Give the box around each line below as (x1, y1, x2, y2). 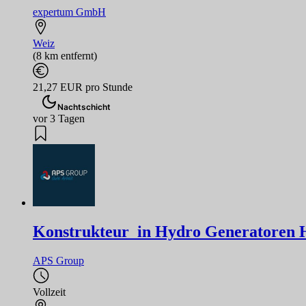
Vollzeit (33, 286, 66, 298)
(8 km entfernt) (33, 50, 97, 62)
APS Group (33, 255, 84, 267)
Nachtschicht (57, 102, 111, 113)
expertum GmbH (33, 6, 106, 18)
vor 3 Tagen (33, 113, 85, 125)
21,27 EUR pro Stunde (33, 81, 133, 94)
